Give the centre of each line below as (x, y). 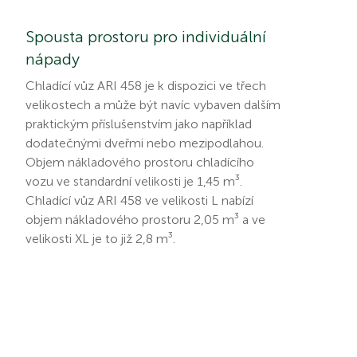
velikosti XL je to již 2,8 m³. (100, 238)
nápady (53, 59)
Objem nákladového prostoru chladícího (140, 162)
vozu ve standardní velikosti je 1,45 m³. (134, 181)
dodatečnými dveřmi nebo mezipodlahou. (145, 143)
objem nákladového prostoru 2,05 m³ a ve (145, 219)
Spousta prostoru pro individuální (146, 36)
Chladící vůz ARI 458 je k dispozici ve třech (146, 85)
